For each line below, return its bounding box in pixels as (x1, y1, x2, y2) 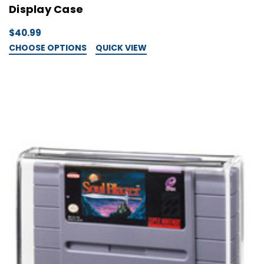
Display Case (9, 2, 83, 17)
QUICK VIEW (95, 41, 147, 54)
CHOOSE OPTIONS (9, 41, 87, 54)
